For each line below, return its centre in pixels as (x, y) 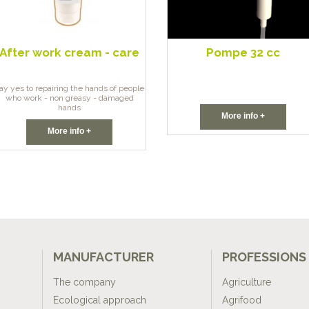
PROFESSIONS (264, 257)
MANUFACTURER (103, 257)
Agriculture (246, 282)
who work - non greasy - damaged (69, 98)
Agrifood (241, 300)
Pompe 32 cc (243, 53)
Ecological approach (99, 300)
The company (84, 282)
